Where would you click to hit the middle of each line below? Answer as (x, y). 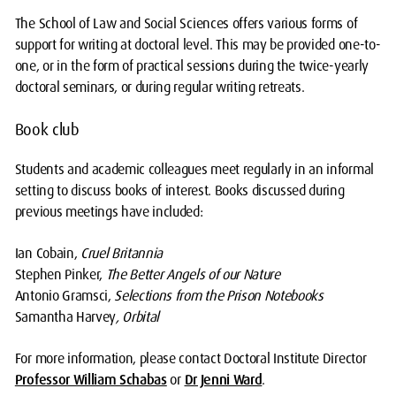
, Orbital (137, 317)
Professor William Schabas (91, 380)
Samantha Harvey (65, 317)
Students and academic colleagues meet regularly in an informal (194, 169)
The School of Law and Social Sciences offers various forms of (186, 23)
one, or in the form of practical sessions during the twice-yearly (191, 66)
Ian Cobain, (47, 253)
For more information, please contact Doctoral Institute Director (190, 358)
